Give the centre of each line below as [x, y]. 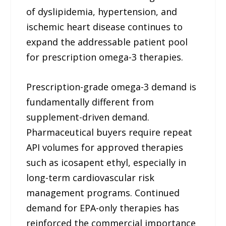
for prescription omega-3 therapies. [105, 57]
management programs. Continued [103, 192]
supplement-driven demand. [88, 117]
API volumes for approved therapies [105, 147]
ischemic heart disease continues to [105, 27]
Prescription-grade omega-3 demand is [111, 87]
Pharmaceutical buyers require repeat [109, 132]
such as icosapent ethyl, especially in [106, 162]
